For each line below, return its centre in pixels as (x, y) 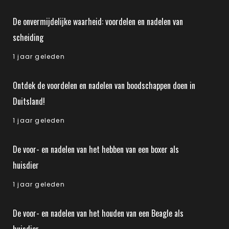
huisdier (26, 165)
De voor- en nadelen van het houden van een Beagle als (98, 213)
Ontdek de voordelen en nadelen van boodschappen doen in (104, 85)
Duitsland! (29, 101)
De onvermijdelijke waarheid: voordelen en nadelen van (98, 21)
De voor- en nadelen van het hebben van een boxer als (96, 149)
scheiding (28, 37)
